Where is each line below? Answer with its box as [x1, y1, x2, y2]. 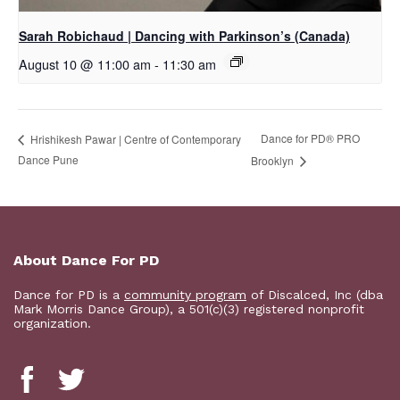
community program [124, 287, 246, 303]
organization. [13, 316, 91, 331]
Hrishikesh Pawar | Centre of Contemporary [28, 130, 241, 146]
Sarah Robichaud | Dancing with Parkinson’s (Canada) [19, 27, 350, 46]
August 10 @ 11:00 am [19, 54, 151, 74]
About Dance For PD [13, 252, 159, 270]
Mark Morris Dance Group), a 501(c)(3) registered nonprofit [13, 302, 364, 317]
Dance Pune [18, 152, 79, 168]
